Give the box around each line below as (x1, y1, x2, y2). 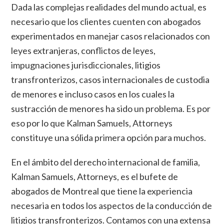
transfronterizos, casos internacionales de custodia (11, 74, 210, 85)
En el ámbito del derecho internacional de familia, (11, 156, 200, 168)
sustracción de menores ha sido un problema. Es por (11, 103, 211, 114)
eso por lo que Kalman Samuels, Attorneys (11, 117, 173, 129)
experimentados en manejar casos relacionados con (11, 30, 210, 42)
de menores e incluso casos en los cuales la (11, 88, 175, 100)
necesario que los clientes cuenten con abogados (11, 16, 201, 27)
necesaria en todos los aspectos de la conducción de (11, 200, 212, 211)
